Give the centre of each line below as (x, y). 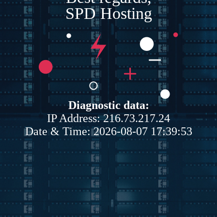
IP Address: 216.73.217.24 (108, 118)
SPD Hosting (108, 13)
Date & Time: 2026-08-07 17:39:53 (108, 131)
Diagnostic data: (108, 105)
